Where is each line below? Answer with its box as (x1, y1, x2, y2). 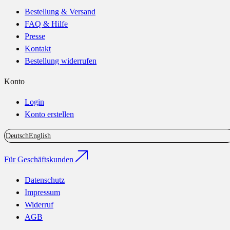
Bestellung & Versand (25, 7, 95, 16)
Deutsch (6, 132, 29, 140)
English (29, 132, 51, 140)
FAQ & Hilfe (25, 20, 68, 28)
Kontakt (25, 44, 51, 53)
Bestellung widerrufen (25, 56, 97, 65)
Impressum (25, 188, 60, 197)
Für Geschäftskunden (4, 155, 73, 164)
